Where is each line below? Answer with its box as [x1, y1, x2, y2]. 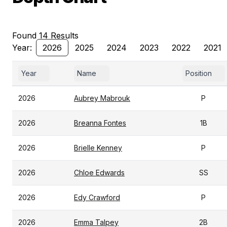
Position [185, 69, 212, 78]
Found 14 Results [12, 30, 79, 41]
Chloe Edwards [74, 168, 125, 177]
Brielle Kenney [74, 143, 122, 152]
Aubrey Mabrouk [74, 94, 130, 102]
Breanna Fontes [74, 119, 126, 127]
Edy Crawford [74, 193, 120, 202]
